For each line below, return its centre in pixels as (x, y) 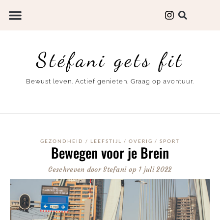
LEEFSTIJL (106, 141)
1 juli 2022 (155, 169)
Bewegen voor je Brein (110, 152)
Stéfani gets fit (110, 60)
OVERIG (141, 141)
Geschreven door (75, 169)
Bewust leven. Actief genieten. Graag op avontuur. (110, 82)
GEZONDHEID (62, 141)
